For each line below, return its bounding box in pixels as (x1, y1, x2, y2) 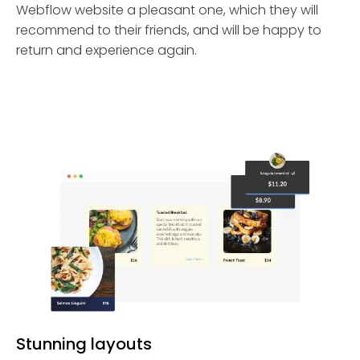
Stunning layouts (16, 333, 152, 356)
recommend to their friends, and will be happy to (16, 21, 321, 39)
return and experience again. (16, 41, 197, 59)
